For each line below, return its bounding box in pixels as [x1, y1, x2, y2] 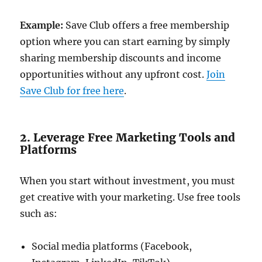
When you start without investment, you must [20, 175, 236, 187]
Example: [20, 19, 64, 31]
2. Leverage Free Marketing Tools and [20, 130, 236, 144]
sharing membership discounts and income [20, 52, 222, 64]
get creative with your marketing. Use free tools [20, 191, 241, 203]
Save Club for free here [20, 85, 125, 96]
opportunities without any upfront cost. [20, 68, 207, 80]
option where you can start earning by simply [20, 36, 230, 47]
